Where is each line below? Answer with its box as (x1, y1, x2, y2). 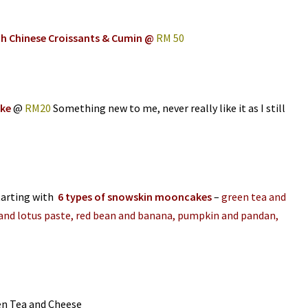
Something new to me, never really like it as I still (50, 101, 285, 115)
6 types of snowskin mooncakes (57, 190, 212, 204)
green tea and (221, 190, 286, 204)
